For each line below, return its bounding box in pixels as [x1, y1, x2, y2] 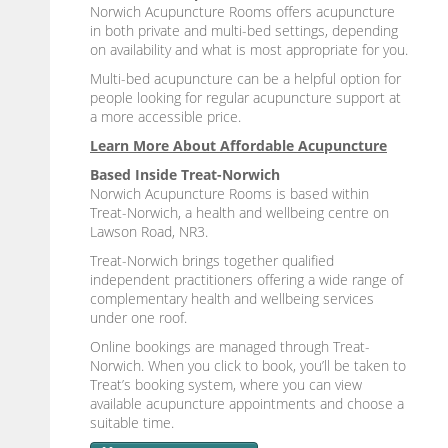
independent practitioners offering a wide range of [90, 269, 403, 289]
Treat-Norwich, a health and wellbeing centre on [90, 202, 389, 222]
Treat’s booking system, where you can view [90, 374, 362, 394]
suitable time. [90, 412, 174, 432]
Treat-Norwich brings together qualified [90, 250, 334, 270]
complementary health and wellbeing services [90, 288, 374, 308]
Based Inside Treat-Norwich [90, 164, 280, 184]
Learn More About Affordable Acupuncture [90, 135, 387, 155]
